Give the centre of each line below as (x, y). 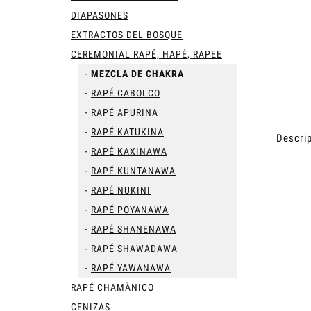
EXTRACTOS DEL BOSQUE (127, 34)
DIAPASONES (100, 15)
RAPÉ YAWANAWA (131, 268)
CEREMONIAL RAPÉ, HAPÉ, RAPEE (146, 54)
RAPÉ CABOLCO (126, 93)
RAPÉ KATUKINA (127, 132)
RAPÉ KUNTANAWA (133, 170)
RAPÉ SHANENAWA (134, 229)
